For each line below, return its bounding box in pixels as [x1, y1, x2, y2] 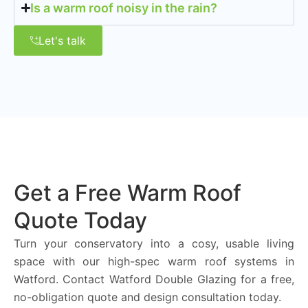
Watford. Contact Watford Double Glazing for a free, [14, 272, 294, 286]
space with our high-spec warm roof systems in [14, 254, 294, 268]
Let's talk [38, 33, 86, 47]
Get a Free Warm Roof [14, 179, 241, 206]
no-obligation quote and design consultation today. [14, 289, 281, 304]
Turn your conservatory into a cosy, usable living [14, 236, 294, 250]
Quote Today [14, 206, 147, 234]
